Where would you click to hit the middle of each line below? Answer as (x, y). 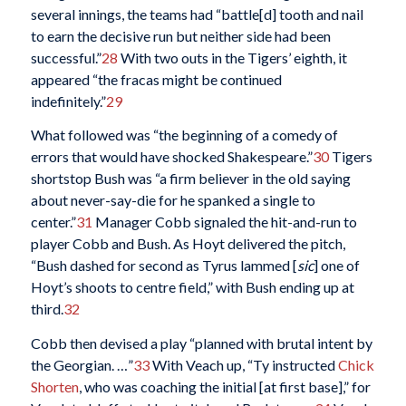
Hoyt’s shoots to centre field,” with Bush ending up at (192, 287)
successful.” (66, 57)
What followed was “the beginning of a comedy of (184, 135)
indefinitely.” (68, 101)
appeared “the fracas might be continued (156, 79)
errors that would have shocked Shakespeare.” (171, 157)
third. (47, 309)
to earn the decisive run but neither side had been (180, 35)
